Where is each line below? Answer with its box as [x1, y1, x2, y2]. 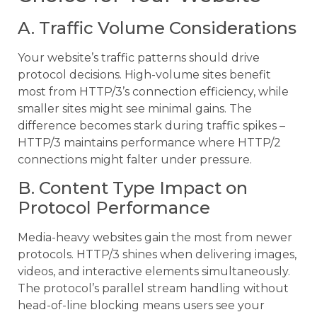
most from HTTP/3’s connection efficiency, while [18, 85, 289, 99]
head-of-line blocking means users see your [18, 299, 265, 313]
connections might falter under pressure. [18, 153, 252, 167]
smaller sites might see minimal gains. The [18, 102, 252, 116]
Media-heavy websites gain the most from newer [18, 231, 292, 245]
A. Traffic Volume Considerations [18, 18, 296, 39]
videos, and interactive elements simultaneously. [18, 265, 290, 279]
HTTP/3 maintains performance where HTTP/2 [18, 136, 281, 150]
